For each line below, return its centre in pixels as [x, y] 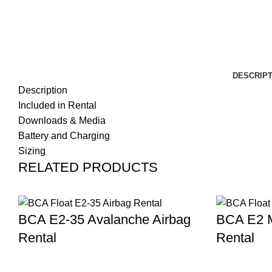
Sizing [32, 151]
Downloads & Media [62, 121]
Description [43, 90]
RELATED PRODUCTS [88, 167]
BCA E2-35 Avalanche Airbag [104, 220]
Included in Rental [57, 105]
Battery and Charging [64, 136]
